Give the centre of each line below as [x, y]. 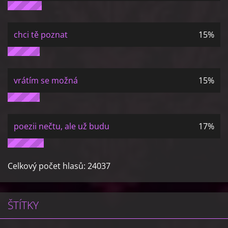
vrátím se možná [46, 80]
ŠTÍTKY [23, 205]
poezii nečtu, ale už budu [62, 126]
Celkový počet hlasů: [48, 166]
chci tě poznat [41, 35]
